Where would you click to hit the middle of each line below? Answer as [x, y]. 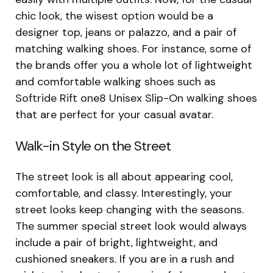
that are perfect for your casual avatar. [114, 114]
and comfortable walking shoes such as [115, 81]
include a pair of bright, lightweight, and [116, 242]
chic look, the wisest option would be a [114, 16]
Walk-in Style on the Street [93, 146]
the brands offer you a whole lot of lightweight [134, 65]
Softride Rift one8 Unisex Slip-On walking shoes [136, 98]
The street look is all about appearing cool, [124, 176]
